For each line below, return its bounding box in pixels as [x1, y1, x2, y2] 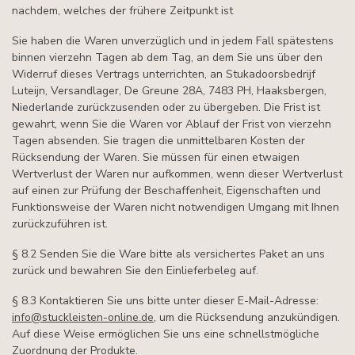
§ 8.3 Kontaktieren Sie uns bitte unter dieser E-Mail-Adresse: [12, 292, 319, 308]
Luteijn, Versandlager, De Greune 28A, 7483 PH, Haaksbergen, [12, 83, 326, 99]
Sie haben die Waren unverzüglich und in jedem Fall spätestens [12, 33, 334, 49]
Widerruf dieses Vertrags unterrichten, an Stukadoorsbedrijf [12, 67, 315, 82]
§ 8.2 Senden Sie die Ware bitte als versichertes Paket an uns [12, 246, 325, 261]
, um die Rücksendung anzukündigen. [154, 309, 340, 325]
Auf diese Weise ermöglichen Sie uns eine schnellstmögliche [12, 326, 319, 342]
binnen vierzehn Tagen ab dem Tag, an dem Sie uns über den [12, 50, 323, 66]
